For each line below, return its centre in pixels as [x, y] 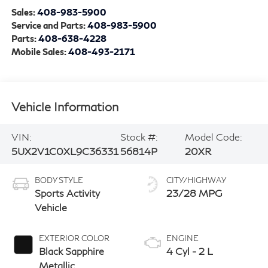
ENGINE [182, 238]
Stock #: [139, 136]
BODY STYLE [59, 180]
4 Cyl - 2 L [190, 251]
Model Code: [213, 136]
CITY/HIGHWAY [196, 180]
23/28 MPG [194, 193]
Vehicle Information [65, 106]
